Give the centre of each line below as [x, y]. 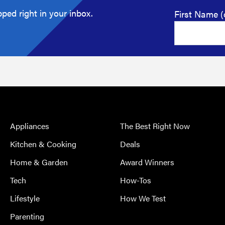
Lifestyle [25, 198]
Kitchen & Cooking [43, 144]
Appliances [30, 126]
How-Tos [135, 180]
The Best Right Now [155, 126]
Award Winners [147, 162]
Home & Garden [39, 162]
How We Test [143, 198]
